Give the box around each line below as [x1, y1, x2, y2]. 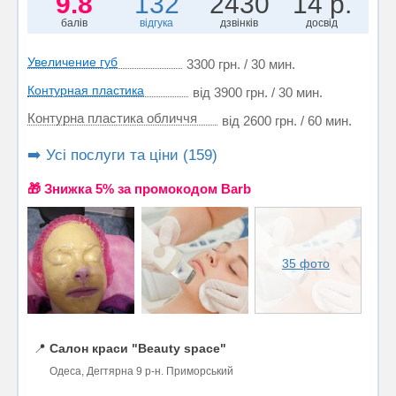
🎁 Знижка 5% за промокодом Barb [27, 180, 251, 196]
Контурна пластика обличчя [27, 110, 197, 126]
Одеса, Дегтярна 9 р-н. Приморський [49, 364, 233, 377]
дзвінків [220, 16, 259, 29]
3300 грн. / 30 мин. [187, 56, 295, 72]
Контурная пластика [27, 82, 144, 97]
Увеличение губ [27, 54, 118, 69]
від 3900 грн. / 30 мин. [193, 84, 323, 100]
